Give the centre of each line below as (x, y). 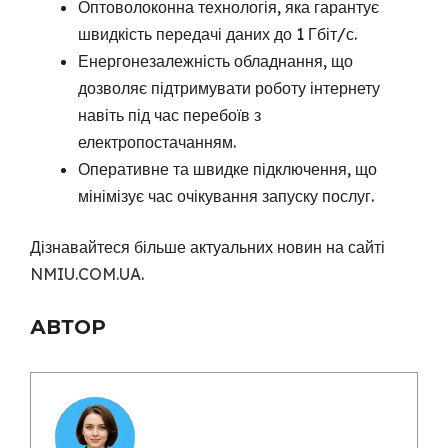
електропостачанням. (157, 141)
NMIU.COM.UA (85, 273)
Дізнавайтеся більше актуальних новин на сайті (207, 246)
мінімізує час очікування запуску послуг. (226, 195)
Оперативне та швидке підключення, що (227, 168)
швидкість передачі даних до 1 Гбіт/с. (217, 33)
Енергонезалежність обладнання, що (215, 60)
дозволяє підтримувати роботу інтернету (229, 87)
